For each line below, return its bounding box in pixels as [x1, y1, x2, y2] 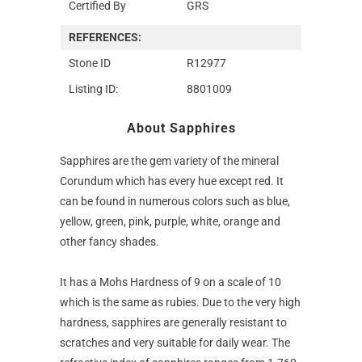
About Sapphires [126, 120, 236, 136]
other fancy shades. [60, 234, 159, 248]
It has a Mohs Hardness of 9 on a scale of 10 [60, 275, 281, 288]
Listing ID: [69, 82, 118, 95]
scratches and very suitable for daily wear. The [60, 335, 290, 349]
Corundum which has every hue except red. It [60, 174, 284, 187]
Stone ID [69, 56, 111, 69]
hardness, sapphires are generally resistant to [60, 315, 287, 329]
